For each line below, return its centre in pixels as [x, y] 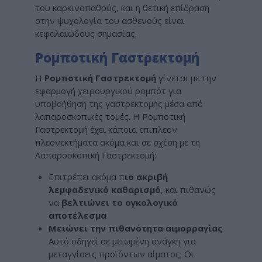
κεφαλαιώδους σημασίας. [86, 34]
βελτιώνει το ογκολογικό [119, 202]
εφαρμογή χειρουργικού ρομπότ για [108, 90]
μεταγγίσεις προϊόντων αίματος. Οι [121, 254]
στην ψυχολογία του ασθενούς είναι [110, 21]
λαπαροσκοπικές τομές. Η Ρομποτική [110, 116]
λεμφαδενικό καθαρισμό [104, 189]
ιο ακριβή [146, 176]
